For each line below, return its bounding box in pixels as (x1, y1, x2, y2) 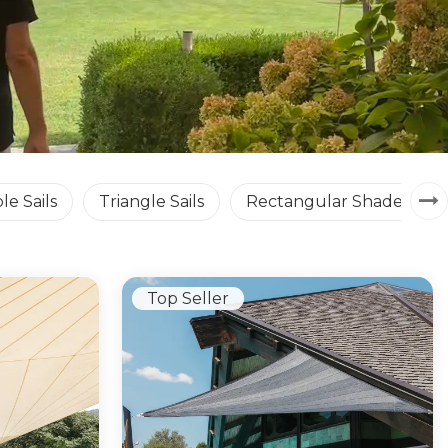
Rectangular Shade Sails (246, 191, 441, 211)
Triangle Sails (99, 191, 204, 211)
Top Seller (146, 288, 229, 308)
